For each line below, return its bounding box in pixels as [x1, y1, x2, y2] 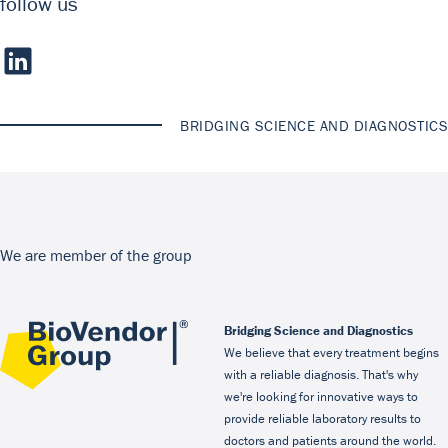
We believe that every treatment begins [224, 343, 439, 361]
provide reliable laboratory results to [224, 409, 421, 427]
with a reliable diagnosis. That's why [224, 365, 418, 383]
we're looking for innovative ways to [224, 387, 418, 405]
